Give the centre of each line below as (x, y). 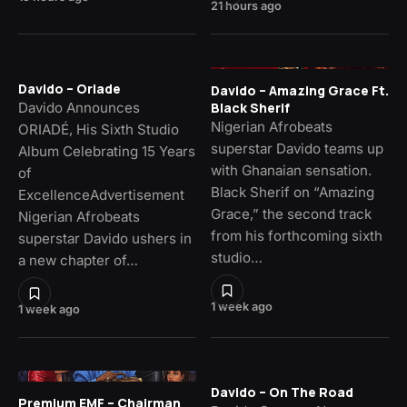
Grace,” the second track (291, 214)
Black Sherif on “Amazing (293, 193)
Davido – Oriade (69, 88)
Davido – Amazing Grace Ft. (300, 91)
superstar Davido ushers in (105, 238)
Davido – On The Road (282, 392)
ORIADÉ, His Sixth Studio (99, 129)
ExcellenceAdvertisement (101, 194)
